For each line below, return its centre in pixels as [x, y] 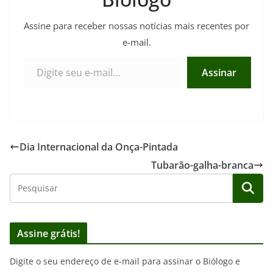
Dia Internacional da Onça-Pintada [99, 147]
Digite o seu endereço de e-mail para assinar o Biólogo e [125, 261]
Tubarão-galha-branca [202, 165]
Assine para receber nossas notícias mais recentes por [136, 25]
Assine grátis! [49, 233]
